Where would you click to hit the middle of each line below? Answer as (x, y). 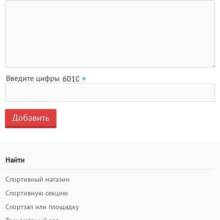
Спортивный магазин (38, 179)
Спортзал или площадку (42, 207)
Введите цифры (33, 78)
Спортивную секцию (37, 193)
